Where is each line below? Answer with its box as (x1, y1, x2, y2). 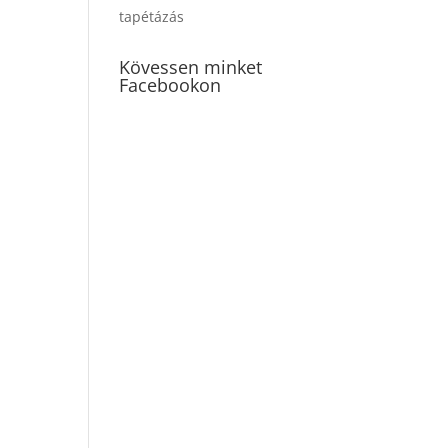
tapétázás (119, 7, 185, 26)
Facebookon (119, 73, 222, 97)
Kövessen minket (119, 55, 263, 79)
